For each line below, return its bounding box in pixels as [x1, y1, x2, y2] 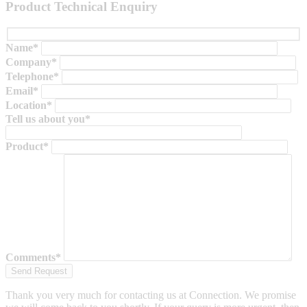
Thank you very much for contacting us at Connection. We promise [5, 288, 296, 301]
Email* [5, 84, 38, 97]
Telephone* [5, 70, 59, 82]
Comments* [5, 251, 61, 263]
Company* [5, 56, 57, 68]
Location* [5, 99, 52, 111]
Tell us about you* [5, 112, 90, 125]
